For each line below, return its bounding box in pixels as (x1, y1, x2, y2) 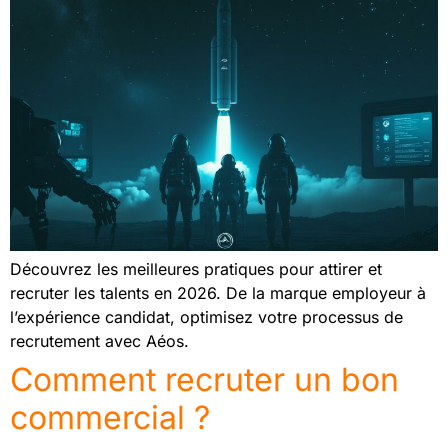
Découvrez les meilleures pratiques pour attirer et (10, 259, 382, 279)
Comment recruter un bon (10, 360, 399, 399)
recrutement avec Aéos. (10, 331, 189, 351)
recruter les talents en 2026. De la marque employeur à (10, 283, 426, 303)
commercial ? (10, 398, 210, 437)
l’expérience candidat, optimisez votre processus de (10, 307, 403, 327)
